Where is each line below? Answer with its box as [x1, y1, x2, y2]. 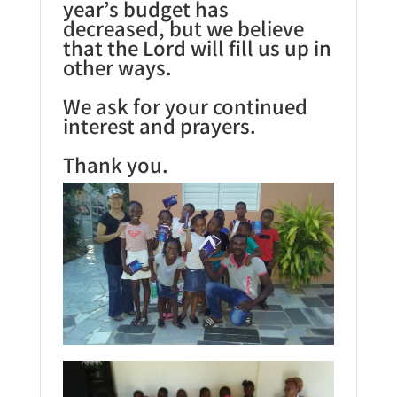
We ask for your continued [62, 90, 307, 120]
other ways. [62, 51, 172, 81]
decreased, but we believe [62, 12, 304, 42]
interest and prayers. [62, 110, 256, 139]
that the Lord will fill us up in [62, 32, 331, 61]
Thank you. [62, 149, 168, 178]
